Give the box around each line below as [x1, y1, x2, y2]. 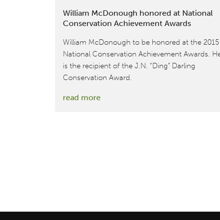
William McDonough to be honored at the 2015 [63, 37, 219, 47]
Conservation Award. [63, 73, 132, 82]
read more [63, 92, 101, 102]
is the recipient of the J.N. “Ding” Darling [63, 61, 195, 70]
